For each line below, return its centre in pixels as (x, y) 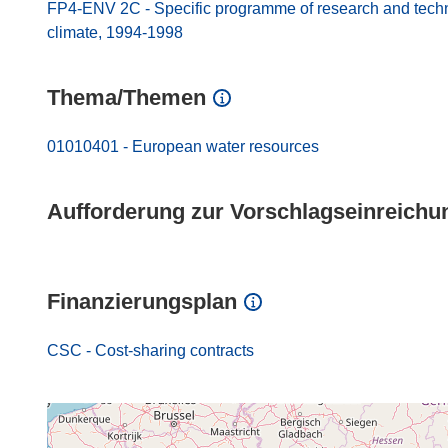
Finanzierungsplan (142, 301)
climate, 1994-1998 (115, 32)
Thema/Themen (126, 97)
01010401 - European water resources (183, 146)
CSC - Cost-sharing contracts (150, 350)
